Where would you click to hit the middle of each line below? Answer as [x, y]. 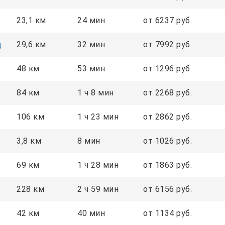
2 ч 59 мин [98, 189]
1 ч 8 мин [96, 92]
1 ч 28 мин [98, 165]
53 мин [91, 68]
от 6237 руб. [167, 20]
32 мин [91, 44]
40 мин [91, 213]
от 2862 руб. [167, 117]
